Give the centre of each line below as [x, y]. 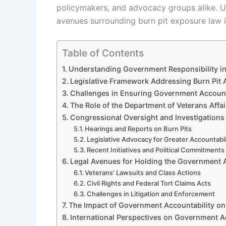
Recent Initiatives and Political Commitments [156, 150]
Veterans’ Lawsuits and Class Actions [143, 172]
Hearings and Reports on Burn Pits [138, 128]
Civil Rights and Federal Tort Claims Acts [149, 183]
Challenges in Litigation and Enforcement [151, 193]
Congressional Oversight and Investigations [147, 117]
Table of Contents [103, 53]
